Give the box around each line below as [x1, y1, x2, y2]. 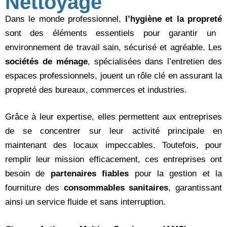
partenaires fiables [50, 169, 129, 179]
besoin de [5, 169, 51, 179]
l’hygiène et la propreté [125, 14, 222, 24]
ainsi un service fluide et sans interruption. [5, 197, 166, 207]
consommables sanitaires [63, 183, 169, 193]
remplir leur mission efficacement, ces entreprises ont [5, 155, 222, 165]
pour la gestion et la [129, 169, 222, 179]
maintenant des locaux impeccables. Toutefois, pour [5, 140, 222, 150]
